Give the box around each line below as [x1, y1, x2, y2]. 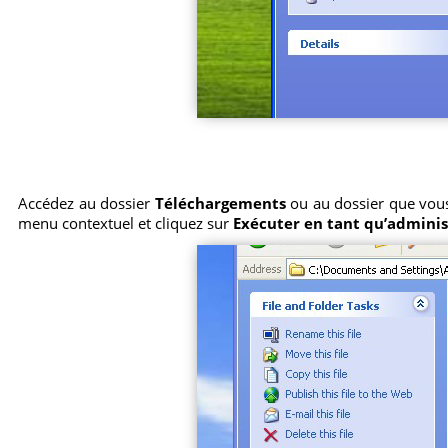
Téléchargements [154, 193, 286, 214]
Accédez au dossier [18, 193, 155, 214]
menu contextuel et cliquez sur [18, 213, 234, 234]
